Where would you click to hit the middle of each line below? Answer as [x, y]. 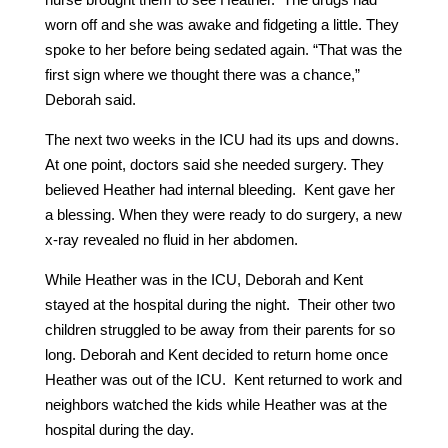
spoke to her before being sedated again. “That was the [223, 50]
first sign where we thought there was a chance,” [202, 75]
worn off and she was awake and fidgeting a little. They [221, 25]
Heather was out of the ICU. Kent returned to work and [223, 380]
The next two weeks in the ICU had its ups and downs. [223, 140]
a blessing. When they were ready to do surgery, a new [223, 215]
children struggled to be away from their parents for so [219, 330]
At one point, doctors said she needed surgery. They [214, 165]
